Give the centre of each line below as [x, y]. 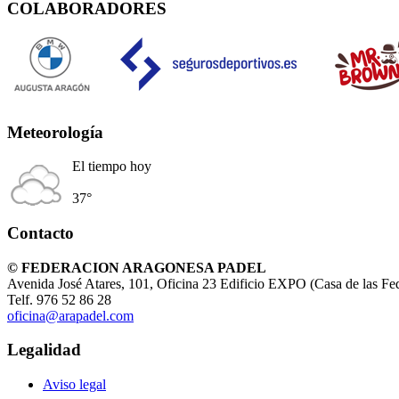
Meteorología [55, 132]
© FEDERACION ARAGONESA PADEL [137, 267]
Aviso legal [74, 385]
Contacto [41, 233]
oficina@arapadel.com [70, 315]
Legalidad [44, 350]
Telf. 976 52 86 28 [59, 299]
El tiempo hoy [112, 167]
